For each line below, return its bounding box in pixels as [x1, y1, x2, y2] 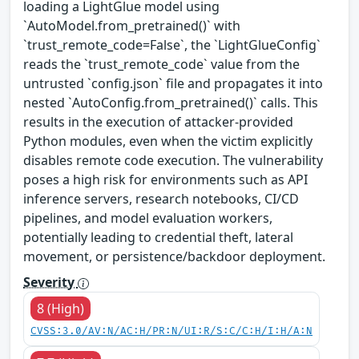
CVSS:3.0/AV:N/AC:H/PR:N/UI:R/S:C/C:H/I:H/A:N [30, 325, 313, 337]
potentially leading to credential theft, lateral [23, 228, 293, 246]
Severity [23, 272, 78, 291]
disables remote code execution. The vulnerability [23, 151, 323, 169]
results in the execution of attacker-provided [23, 112, 293, 131]
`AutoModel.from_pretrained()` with [23, 16, 240, 34]
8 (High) [37, 299, 84, 317]
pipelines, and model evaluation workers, [23, 208, 272, 227]
